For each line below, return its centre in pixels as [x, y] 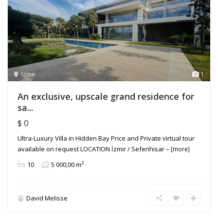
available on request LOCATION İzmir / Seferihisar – [94, 149]
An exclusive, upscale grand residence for [106, 96]
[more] [180, 149]
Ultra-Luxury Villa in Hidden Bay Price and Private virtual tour [106, 138]
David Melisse [47, 198]
